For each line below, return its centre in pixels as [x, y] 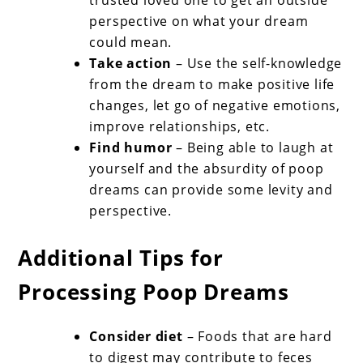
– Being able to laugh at [253, 147]
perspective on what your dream [199, 21]
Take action [131, 63]
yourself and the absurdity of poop [207, 168]
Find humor [131, 147]
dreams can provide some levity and [211, 189]
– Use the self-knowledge [257, 63]
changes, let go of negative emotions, [215, 105]
